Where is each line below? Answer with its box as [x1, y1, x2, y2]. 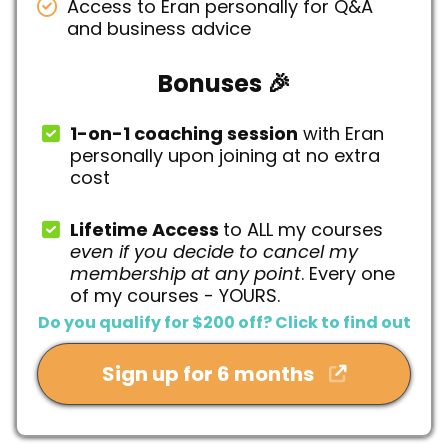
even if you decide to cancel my [70, 238, 358, 264]
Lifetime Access [70, 216, 223, 242]
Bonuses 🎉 [157, 66, 291, 100]
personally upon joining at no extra [70, 142, 380, 168]
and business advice [67, 15, 251, 41]
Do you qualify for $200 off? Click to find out [37, 310, 411, 334]
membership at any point [70, 260, 301, 286]
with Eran [298, 120, 384, 146]
